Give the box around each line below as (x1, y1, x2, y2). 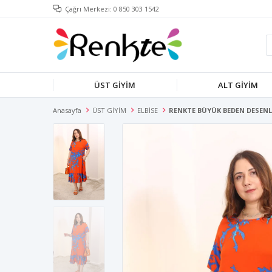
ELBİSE (137, 106, 158, 115)
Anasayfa (53, 106, 81, 115)
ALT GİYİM (218, 80, 258, 90)
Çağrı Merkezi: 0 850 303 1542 (65, 4, 159, 13)
